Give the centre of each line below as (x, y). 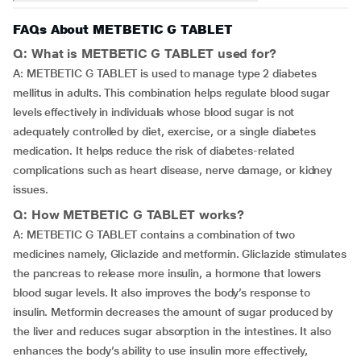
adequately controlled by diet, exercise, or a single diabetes (165, 131)
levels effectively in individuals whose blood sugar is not (154, 112)
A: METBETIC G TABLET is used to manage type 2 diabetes (165, 73)
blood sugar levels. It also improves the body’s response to (162, 293)
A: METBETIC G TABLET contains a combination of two (154, 234)
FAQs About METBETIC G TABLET (123, 29)
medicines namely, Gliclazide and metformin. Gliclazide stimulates (180, 254)
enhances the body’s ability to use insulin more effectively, (161, 351)
